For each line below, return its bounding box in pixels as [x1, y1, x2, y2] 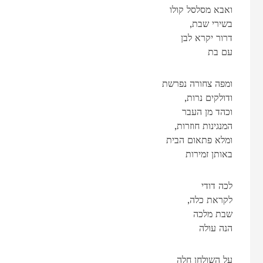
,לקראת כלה [189, 194, 232, 205]
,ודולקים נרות [186, 92, 232, 103]
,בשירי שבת [191, 18, 232, 29]
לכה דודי [201, 180, 232, 191]
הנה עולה [198, 222, 232, 234]
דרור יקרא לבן [180, 32, 232, 43]
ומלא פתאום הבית [166, 134, 232, 146]
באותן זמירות [185, 148, 232, 160]
